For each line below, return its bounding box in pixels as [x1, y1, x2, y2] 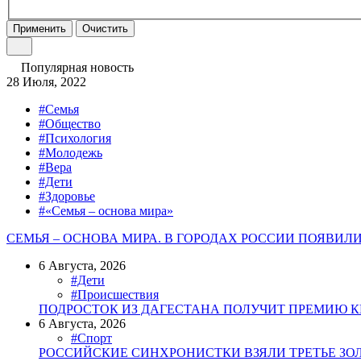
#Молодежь [39, 146, 102, 160]
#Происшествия [71, 288, 159, 302]
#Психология [39, 131, 111, 146]
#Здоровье [39, 189, 95, 204]
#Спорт [71, 331, 112, 346]
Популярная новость [21, 60, 134, 75]
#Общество [39, 117, 101, 131]
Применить [13, 23, 66, 35]
